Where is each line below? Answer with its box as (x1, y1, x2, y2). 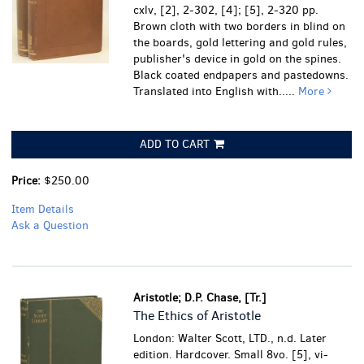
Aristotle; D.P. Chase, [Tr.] (133, 290, 267, 305)
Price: (11, 173, 44, 188)
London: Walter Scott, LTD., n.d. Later (133, 331, 327, 346)
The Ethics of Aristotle (133, 307, 262, 324)
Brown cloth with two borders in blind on (133, 19, 346, 34)
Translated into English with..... (133, 84, 299, 99)
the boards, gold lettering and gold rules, (133, 35, 348, 50)
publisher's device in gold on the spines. (133, 51, 342, 67)
